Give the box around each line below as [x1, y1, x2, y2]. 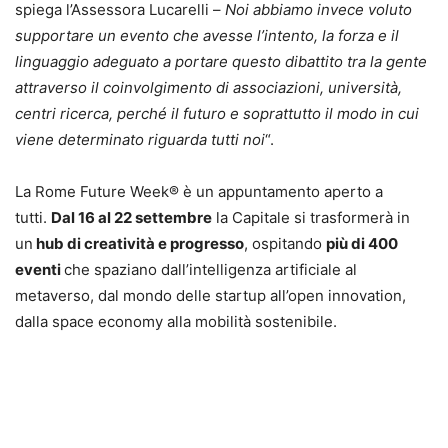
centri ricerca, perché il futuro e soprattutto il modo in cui [15, 103, 419, 123]
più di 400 [326, 233, 398, 253]
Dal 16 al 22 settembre [51, 207, 212, 227]
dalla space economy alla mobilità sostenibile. [15, 311, 337, 331]
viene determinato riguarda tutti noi [15, 129, 265, 149]
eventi [15, 259, 64, 279]
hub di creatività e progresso [33, 233, 244, 253]
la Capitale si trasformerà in [212, 207, 410, 227]
